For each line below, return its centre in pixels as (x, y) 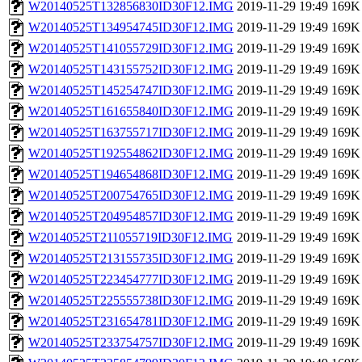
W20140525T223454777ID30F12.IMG (131, 280)
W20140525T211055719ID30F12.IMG (130, 238)
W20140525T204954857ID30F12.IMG (131, 217)
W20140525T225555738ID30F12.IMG (131, 301)
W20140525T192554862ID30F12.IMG (131, 154)
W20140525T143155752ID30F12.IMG (131, 69)
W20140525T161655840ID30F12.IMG (131, 112)
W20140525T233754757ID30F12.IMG (131, 343)
